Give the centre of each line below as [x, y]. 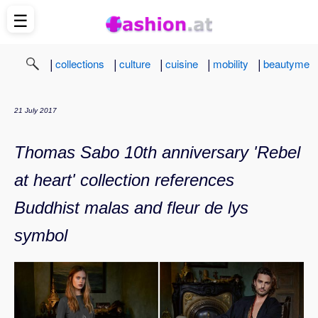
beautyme [286, 63]
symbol [41, 235]
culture [135, 63]
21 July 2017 [35, 110]
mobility [231, 63]
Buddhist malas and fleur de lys [131, 207]
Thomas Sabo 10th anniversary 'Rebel [157, 152]
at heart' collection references [124, 180]
